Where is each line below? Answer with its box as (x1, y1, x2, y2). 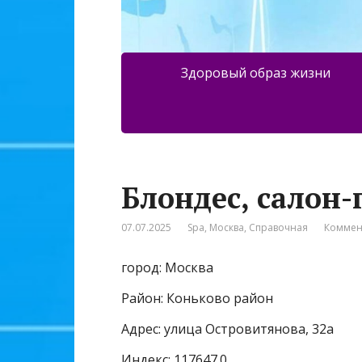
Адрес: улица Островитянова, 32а (121, 320, 334, 339)
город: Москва (121, 259, 213, 277)
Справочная (249, 221, 308, 235)
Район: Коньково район (121, 289, 273, 308)
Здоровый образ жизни (180, 64, 330, 82)
